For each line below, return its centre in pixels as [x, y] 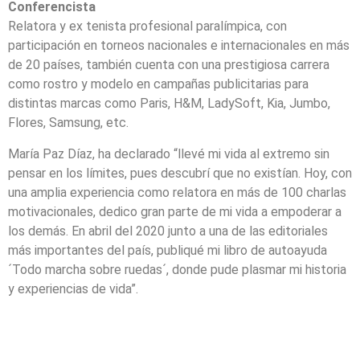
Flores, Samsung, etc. [68, 123]
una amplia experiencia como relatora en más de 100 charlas [177, 192]
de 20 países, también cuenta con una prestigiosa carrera [169, 65]
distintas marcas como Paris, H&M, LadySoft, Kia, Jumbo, [169, 104]
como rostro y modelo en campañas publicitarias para [158, 84]
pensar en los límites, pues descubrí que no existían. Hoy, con [180, 173]
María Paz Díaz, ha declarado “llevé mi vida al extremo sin [169, 153]
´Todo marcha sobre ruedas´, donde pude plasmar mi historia [177, 269]
